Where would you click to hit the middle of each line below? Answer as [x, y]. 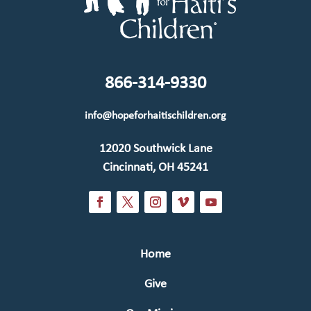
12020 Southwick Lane [155, 149]
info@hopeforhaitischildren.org [155, 116]
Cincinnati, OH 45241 [155, 167]
